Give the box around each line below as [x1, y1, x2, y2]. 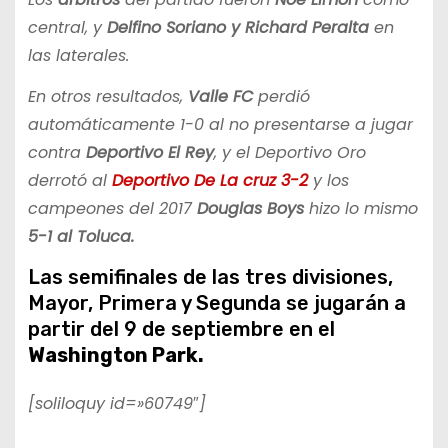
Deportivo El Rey [85, 141, 214, 165]
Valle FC [187, 85, 253, 109]
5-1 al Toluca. [27, 225, 134, 249]
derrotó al [27, 169, 112, 193]
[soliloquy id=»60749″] [27, 392, 206, 415]
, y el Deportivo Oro [213, 141, 366, 165]
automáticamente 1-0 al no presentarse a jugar [27, 113, 413, 137]
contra [27, 141, 86, 165]
